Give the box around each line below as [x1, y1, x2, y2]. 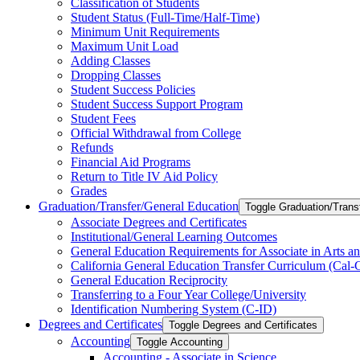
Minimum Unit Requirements [71, 25, 219, 39]
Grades [71, 184, 107, 198]
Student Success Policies [71, 83, 195, 96]
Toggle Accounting [137, 336, 223, 348]
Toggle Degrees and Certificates [169, 319, 317, 331]
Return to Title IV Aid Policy [71, 170, 218, 183]
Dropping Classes [71, 68, 161, 82]
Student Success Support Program [71, 97, 243, 111]
